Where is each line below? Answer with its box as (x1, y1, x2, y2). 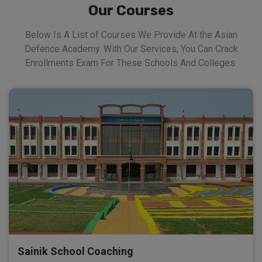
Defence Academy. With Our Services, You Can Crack (24, 43, 238, 54)
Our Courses (88, 2, 174, 19)
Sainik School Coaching (18, 244, 133, 257)
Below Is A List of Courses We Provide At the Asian (25, 29, 237, 40)
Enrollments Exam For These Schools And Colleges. (25, 57, 237, 68)
